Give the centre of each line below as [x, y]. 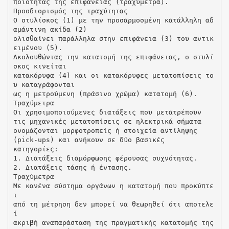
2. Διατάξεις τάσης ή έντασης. [72, 167]
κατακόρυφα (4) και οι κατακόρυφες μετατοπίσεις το [113, 75]
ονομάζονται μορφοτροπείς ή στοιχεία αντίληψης [105, 130]
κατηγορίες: [36, 149]
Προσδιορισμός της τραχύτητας [70, 11]
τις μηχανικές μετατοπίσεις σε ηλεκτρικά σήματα [107, 121]
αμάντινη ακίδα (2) [50, 29]
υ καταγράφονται [44, 84]
